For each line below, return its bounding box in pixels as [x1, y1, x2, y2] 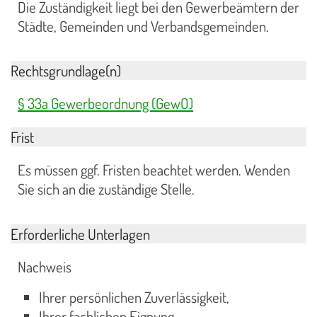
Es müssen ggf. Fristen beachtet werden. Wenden [18, 161, 290, 180]
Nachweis [18, 257, 71, 276]
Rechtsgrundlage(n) [11, 61, 121, 81]
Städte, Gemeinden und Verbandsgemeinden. [18, 16, 269, 35]
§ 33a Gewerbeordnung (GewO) [18, 94, 193, 113]
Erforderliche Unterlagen [11, 224, 150, 243]
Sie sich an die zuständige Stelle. [18, 180, 195, 199]
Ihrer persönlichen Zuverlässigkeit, [39, 287, 229, 306]
